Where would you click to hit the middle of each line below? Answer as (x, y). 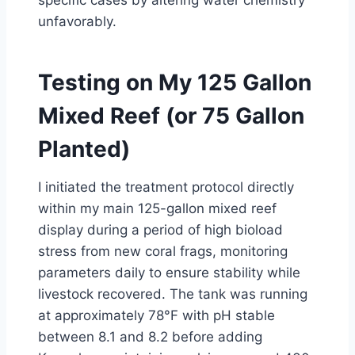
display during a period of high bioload (160, 230)
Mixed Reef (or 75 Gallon (171, 116)
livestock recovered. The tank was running (173, 294)
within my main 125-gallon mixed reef (157, 208)
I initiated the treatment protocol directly (166, 187)
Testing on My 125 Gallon (175, 82)
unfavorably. (77, 21)
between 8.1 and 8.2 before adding (150, 337)
